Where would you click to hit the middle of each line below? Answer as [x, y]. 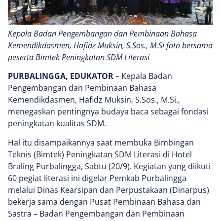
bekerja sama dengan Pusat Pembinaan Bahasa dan [104, 202]
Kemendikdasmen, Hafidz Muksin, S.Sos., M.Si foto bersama [110, 45]
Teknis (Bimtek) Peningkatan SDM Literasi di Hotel [100, 154]
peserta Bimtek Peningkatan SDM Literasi [80, 57]
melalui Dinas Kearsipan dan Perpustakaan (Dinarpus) [109, 190]
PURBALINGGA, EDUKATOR [61, 76]
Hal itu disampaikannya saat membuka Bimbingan [101, 142]
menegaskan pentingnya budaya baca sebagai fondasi [108, 112]
